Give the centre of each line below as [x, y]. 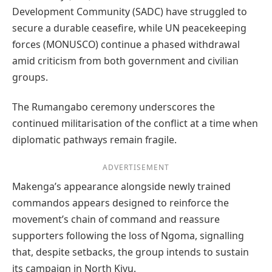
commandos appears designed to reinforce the [121, 203]
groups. [30, 77]
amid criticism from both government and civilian [125, 60]
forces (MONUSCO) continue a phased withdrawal [126, 44]
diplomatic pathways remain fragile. [94, 140]
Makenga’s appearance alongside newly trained [121, 187]
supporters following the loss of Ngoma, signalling [128, 236]
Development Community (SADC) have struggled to [130, 11]
